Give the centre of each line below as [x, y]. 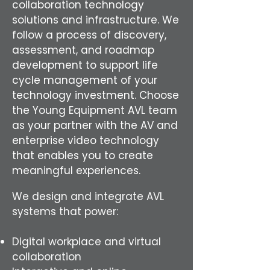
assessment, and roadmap [83, 50]
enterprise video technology [86, 140]
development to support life [85, 65]
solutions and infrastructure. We [96, 20]
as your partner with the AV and [95, 125]
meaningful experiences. [76, 171]
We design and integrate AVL [88, 196]
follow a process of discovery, [89, 35]
